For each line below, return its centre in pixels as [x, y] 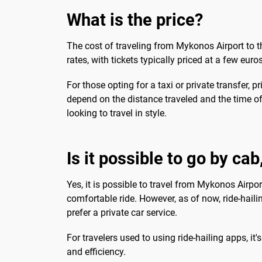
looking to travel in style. [117, 113]
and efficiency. [96, 252]
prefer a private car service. [122, 212]
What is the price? [135, 20]
